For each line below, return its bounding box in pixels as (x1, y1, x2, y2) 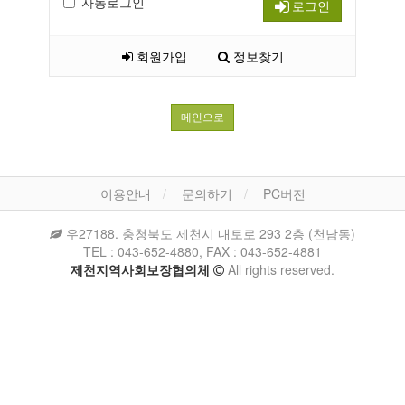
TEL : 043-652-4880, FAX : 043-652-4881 (83, 242, 322, 260)
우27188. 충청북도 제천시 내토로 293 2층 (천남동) (62, 224, 355, 242)
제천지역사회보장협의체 (71, 260, 213, 278)
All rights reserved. (224, 260, 334, 278)
